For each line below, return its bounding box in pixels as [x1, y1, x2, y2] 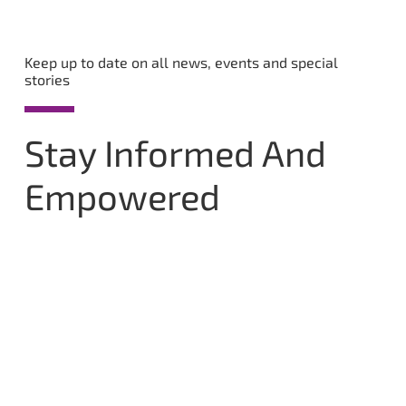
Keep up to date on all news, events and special [24, 53, 338, 72]
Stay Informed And [24, 130, 326, 175]
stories [24, 71, 70, 89]
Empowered [24, 174, 220, 218]
